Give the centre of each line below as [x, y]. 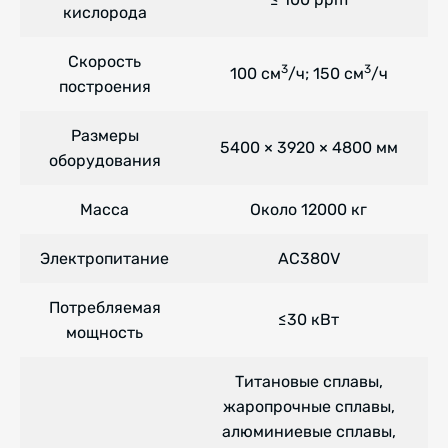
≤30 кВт [308, 320]
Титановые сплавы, [308, 382]
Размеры [104, 136]
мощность [104, 333]
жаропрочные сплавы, [308, 407]
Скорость [104, 62]
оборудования [104, 161]
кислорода [104, 13]
